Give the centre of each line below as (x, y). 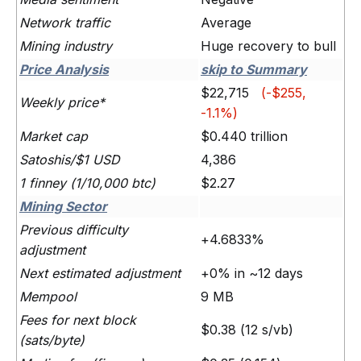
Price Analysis (64, 69)
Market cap (54, 136)
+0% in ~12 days (252, 273)
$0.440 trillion (244, 136)
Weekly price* (62, 102)
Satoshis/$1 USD (70, 159)
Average (226, 22)
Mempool (48, 296)
